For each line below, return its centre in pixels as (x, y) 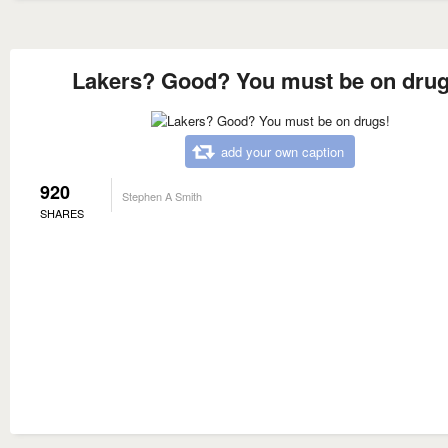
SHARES (62, 212)
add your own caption (282, 151)
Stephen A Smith (162, 195)
